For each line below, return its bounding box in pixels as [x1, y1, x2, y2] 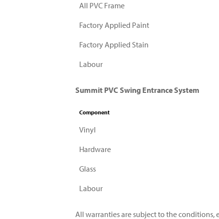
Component [79, 109, 110, 116]
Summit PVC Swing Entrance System [75, 85, 199, 95]
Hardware [79, 144, 111, 154]
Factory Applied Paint [79, 20, 150, 30]
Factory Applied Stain [79, 40, 149, 49]
